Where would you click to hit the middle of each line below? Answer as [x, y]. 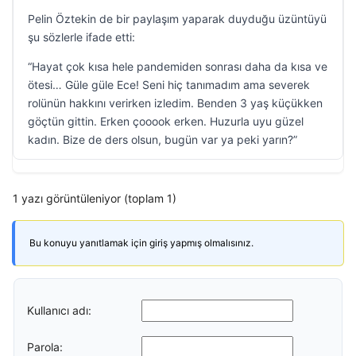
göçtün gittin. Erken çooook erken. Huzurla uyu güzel [166, 121]
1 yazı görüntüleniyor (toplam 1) [95, 198]
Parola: [45, 346]
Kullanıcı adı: [59, 310]
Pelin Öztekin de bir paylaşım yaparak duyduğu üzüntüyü [177, 19]
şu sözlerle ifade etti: [81, 37]
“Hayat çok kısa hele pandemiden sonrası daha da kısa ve [178, 66]
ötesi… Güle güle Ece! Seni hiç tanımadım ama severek [169, 85]
